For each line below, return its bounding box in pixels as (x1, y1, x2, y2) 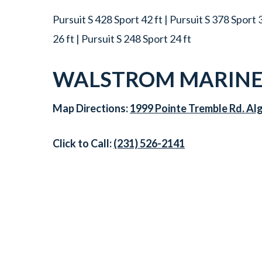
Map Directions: (53, 102, 130, 115)
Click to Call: (53, 137, 113, 150)
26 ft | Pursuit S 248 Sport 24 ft (53, 32, 191, 46)
